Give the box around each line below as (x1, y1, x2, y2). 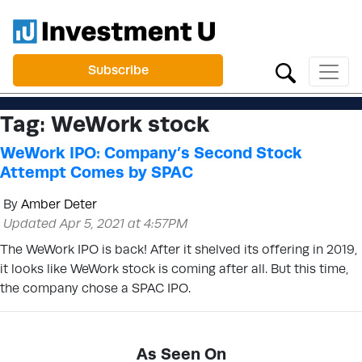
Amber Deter (21, 196, 97, 212)
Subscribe (87, 62, 149, 78)
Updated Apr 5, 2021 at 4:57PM (3, 216, 188, 231)
